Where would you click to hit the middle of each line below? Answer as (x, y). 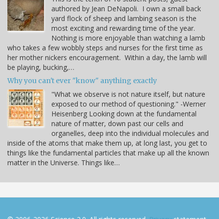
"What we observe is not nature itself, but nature (128, 94)
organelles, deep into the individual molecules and (130, 133)
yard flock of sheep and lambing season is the (124, 18)
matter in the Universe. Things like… (64, 162)
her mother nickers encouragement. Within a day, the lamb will (107, 57)
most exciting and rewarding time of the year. (124, 28)
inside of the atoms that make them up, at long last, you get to (107, 143)
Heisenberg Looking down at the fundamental (124, 113)
